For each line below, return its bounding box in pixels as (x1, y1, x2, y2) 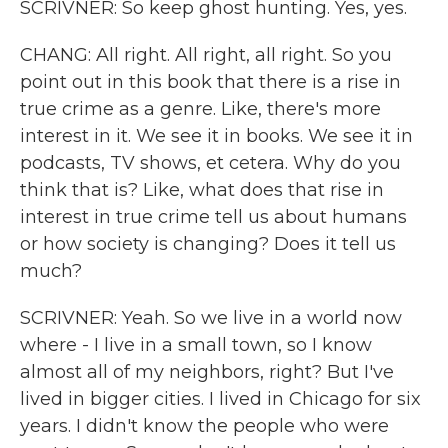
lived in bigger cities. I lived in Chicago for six (20, 388, 421, 410)
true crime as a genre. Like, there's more (20, 98, 381, 120)
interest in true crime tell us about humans (20, 206, 407, 228)
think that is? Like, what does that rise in (20, 179, 384, 201)
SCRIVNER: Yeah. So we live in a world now (20, 307, 402, 329)
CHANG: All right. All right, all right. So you (20, 44, 392, 66)
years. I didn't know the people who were (20, 415, 389, 437)
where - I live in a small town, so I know (20, 334, 372, 356)
